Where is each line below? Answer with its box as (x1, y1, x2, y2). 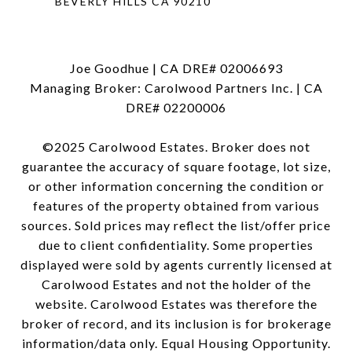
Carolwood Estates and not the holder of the (41, 277, 311, 292)
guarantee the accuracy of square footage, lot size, (21, 159, 331, 174)
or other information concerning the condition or (27, 178, 324, 194)
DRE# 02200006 (126, 100, 226, 115)
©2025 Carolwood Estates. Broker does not (42, 139, 310, 155)
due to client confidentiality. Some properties (38, 237, 313, 253)
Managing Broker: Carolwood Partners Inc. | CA (29, 80, 323, 96)
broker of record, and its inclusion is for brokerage (20, 316, 332, 332)
